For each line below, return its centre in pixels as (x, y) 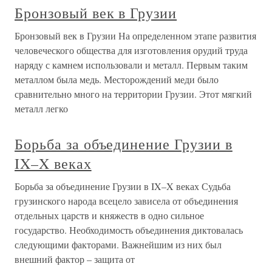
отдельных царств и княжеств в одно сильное (109, 215)
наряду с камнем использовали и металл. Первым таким (131, 65)
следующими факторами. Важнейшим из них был (118, 244)
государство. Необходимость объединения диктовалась (129, 230)
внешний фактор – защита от (75, 259)
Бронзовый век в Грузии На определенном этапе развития (135, 36)
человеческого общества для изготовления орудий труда (131, 50)
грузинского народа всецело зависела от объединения (126, 201)
